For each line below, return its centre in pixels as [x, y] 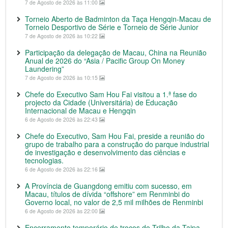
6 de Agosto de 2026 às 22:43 [62, 119]
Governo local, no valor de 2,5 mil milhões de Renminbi [114, 202]
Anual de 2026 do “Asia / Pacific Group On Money [105, 61]
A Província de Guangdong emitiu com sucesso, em [108, 186]
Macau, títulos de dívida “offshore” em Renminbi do [107, 194]
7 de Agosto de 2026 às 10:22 [62, 36]
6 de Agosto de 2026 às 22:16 [62, 169]
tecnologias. [44, 160]
